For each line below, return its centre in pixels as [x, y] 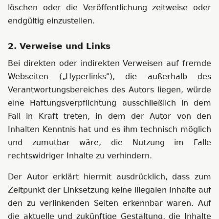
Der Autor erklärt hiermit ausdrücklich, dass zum [109, 177]
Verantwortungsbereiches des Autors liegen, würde [109, 90]
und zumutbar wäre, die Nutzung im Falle [109, 142]
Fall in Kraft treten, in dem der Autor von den [109, 116]
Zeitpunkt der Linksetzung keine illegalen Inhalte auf [109, 190]
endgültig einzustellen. [51, 21]
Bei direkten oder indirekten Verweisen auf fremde [109, 63]
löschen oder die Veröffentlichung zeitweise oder [109, 8]
